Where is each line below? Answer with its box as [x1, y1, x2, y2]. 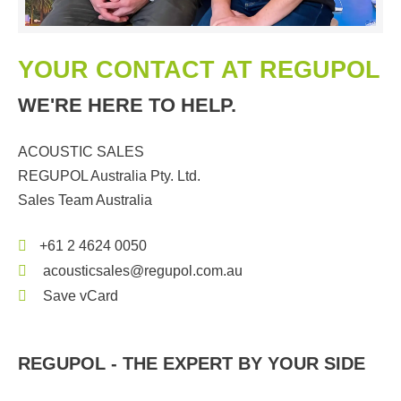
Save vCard [39, 287, 118, 303]
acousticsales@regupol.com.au [39, 262, 243, 278]
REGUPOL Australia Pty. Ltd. [18, 167, 200, 183]
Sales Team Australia [18, 192, 152, 208]
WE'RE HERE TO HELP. [18, 93, 236, 116]
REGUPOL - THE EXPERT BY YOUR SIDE [18, 353, 365, 373]
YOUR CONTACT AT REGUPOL [18, 55, 380, 83]
